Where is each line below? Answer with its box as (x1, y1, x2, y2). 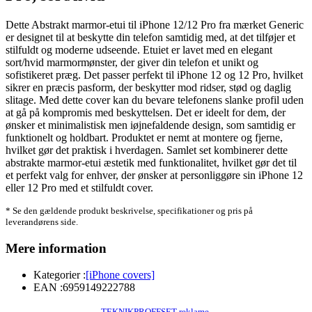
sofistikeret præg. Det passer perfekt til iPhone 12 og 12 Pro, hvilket (6, 68, 303, 81)
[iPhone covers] (86, 269, 155, 281)
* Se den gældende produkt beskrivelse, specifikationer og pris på (6, 205, 253, 216)
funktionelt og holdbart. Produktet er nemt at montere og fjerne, (6, 131, 283, 143)
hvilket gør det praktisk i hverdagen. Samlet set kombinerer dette (6, 143, 288, 156)
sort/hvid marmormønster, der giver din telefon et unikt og (6, 56, 258, 68)
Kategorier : (33, 269, 86, 281)
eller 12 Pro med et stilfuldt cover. (6, 181, 153, 194)
